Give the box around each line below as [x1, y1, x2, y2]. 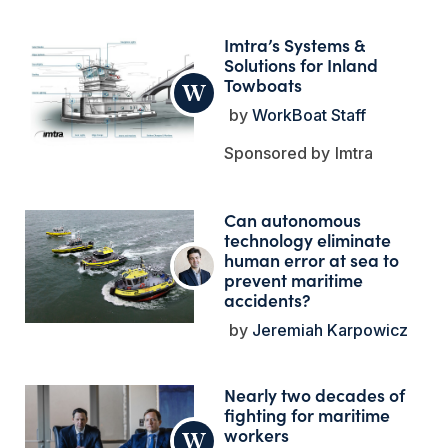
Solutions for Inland [224, 51, 379, 77]
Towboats [224, 71, 303, 97]
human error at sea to [224, 246, 400, 272]
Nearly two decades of [224, 381, 406, 407]
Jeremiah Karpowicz [248, 319, 409, 340]
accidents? [224, 286, 312, 312]
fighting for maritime [224, 401, 391, 427]
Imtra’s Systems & [224, 31, 367, 57]
